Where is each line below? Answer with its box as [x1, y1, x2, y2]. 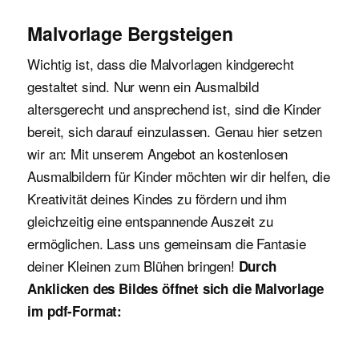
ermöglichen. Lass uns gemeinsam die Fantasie [27, 232, 306, 253]
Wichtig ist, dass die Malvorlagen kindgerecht [27, 53, 294, 74]
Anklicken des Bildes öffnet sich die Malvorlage [27, 278, 324, 298]
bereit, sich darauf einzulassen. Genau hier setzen [27, 120, 322, 141]
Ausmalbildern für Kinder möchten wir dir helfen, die [27, 165, 330, 186]
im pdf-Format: [27, 301, 123, 321]
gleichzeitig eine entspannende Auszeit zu [27, 210, 273, 231]
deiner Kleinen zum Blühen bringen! [27, 255, 239, 276]
